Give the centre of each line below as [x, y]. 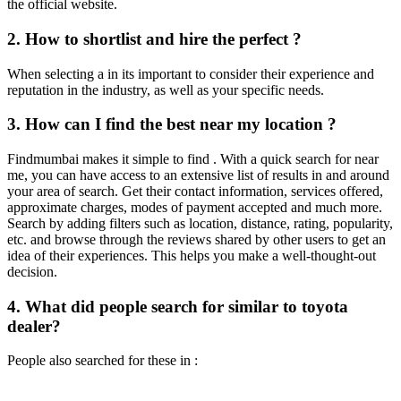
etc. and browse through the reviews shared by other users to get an [196, 239]
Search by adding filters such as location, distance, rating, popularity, [200, 223]
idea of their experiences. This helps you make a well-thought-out [192, 256]
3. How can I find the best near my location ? [172, 124]
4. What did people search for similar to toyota [178, 306]
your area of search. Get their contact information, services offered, [195, 191]
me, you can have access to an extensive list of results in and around [198, 175]
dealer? [34, 326]
